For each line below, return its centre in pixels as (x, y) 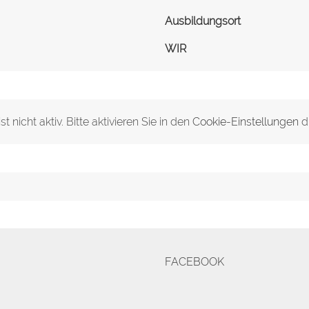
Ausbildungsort (203, 21)
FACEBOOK (195, 262)
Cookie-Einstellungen (245, 122)
